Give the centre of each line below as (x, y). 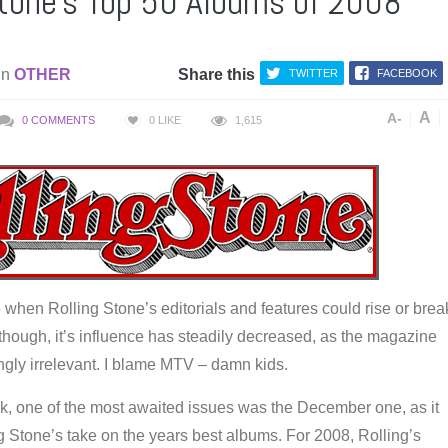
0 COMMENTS (58, 120)
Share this (216, 74)
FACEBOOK (406, 73)
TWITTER (313, 73)
